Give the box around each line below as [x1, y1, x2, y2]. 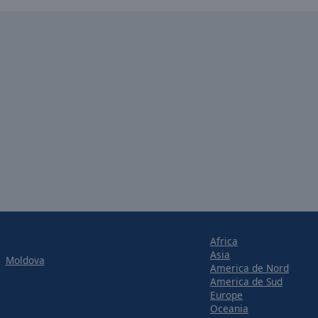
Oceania [210, 301, 248, 315]
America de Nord [210, 261, 289, 275]
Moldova [5, 253, 45, 267]
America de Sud [210, 274, 283, 288]
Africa [210, 234, 238, 248]
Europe [210, 287, 243, 302]
